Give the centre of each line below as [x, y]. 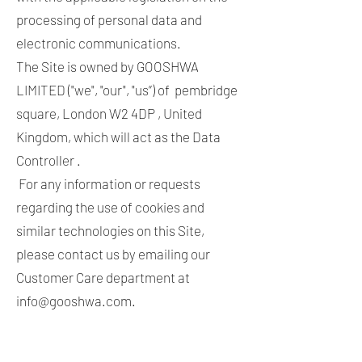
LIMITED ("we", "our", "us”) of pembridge [127, 90]
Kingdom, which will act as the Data [118, 137]
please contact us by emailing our [113, 254]
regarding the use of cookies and [110, 207]
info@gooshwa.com [74, 301]
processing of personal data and [109, 19]
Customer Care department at [103, 277]
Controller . [48, 160]
